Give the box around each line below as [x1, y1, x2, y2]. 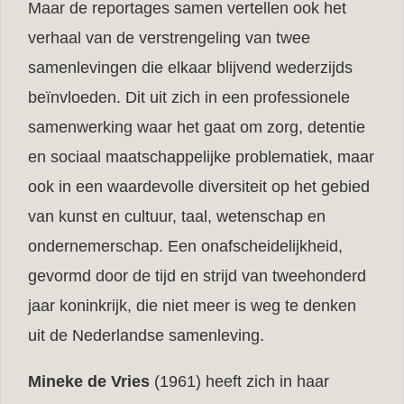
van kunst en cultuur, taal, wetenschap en [28, 207, 326, 225]
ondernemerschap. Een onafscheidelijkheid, [28, 236, 343, 255]
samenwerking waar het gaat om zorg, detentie [28, 117, 365, 136]
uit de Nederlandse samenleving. [28, 326, 264, 344]
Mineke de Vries [28, 372, 150, 390]
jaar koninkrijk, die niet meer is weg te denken [28, 296, 356, 315]
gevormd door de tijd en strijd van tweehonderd [28, 266, 366, 285]
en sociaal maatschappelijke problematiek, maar [28, 147, 374, 166]
